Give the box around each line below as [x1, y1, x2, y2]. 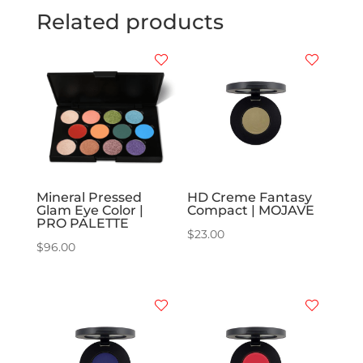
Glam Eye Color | [36, 203, 143, 219]
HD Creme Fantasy [187, 190, 313, 206]
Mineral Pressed [36, 190, 142, 206]
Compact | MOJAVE [187, 203, 315, 219]
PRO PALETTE [36, 216, 129, 232]
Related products [36, 9, 224, 36]
